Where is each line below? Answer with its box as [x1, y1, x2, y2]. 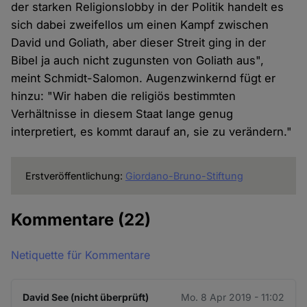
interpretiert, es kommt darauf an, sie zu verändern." [11, 124, 293, 138]
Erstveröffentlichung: [25, 169, 125, 182]
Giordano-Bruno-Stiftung [125, 169, 243, 182]
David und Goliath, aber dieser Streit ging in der [11, 35, 267, 49]
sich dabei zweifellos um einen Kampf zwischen [11, 17, 269, 32]
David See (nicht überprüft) [23, 291, 149, 303]
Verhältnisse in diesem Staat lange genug [11, 106, 234, 121]
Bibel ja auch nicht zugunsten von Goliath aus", [11, 53, 265, 67]
